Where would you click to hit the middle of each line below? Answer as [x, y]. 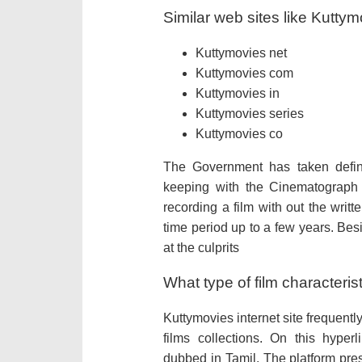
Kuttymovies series [250, 113]
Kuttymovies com [244, 73]
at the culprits [201, 247]
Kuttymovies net [241, 53]
